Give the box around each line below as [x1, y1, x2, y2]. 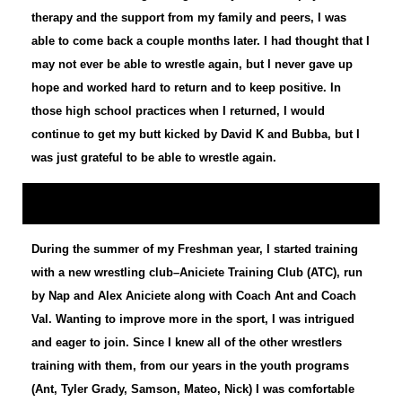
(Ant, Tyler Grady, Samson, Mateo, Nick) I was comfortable [31, 382, 354, 397]
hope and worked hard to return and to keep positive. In [31, 81, 341, 95]
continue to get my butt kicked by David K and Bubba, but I [31, 127, 360, 142]
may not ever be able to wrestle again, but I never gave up [31, 57, 353, 72]
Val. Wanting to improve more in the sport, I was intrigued [31, 312, 354, 327]
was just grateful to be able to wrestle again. [31, 151, 276, 165]
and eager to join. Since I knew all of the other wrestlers [31, 336, 342, 350]
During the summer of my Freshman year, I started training [31, 242, 358, 257]
